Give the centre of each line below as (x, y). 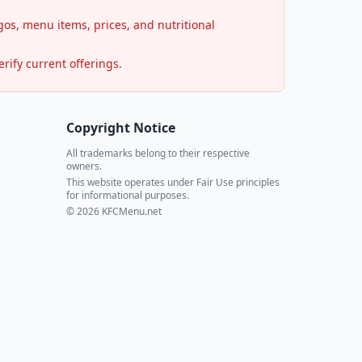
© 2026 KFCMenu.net (114, 211)
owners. (84, 166)
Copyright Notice (121, 127)
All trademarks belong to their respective (158, 153)
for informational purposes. (128, 195)
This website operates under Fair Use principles (173, 182)
